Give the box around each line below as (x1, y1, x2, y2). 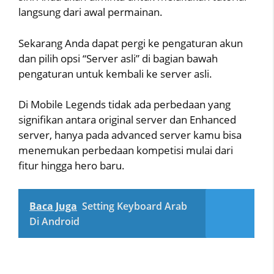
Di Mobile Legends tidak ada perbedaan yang (18, 97, 231, 112)
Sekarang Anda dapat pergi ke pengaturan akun (18, 35, 243, 50)
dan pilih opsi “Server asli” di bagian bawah (18, 51, 218, 65)
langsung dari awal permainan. (18, 5, 163, 20)
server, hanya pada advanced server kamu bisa (18, 128, 242, 143)
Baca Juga (29, 199, 77, 213)
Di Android (29, 214, 80, 228)
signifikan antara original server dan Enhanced (18, 113, 236, 127)
